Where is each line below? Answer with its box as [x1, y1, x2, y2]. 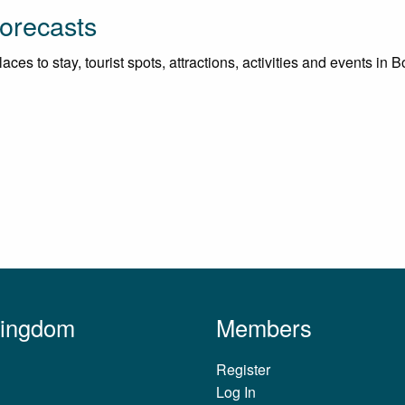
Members [216, 311, 312, 344]
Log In [216, 381, 256, 403]
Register [216, 359, 270, 381]
